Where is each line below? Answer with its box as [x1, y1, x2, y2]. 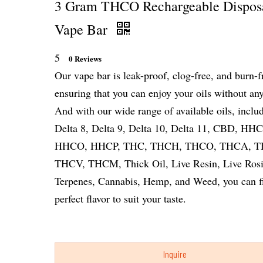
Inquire [163, 248, 187, 259]
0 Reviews [68, 53, 102, 64]
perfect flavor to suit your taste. [54, 191, 186, 205]
